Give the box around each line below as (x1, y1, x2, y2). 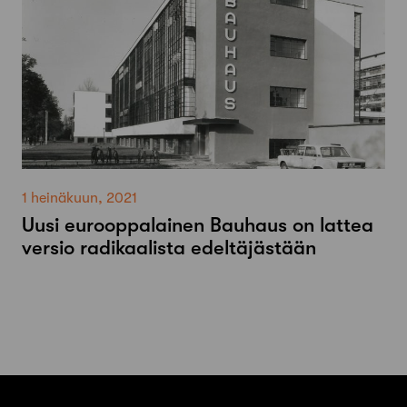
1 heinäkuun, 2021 (22, 190, 137, 207)
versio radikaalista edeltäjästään (22, 236, 316, 260)
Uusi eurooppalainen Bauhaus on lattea (22, 213, 373, 237)
